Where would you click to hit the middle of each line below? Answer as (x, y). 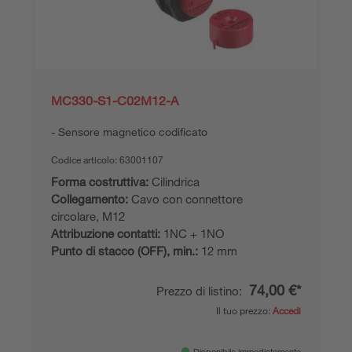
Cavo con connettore (185, 198)
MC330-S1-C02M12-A (115, 100)
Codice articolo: (85, 159)
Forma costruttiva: (100, 181)
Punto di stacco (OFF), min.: (125, 250)
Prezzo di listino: (201, 290)
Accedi (287, 310)
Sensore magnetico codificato (133, 131)
